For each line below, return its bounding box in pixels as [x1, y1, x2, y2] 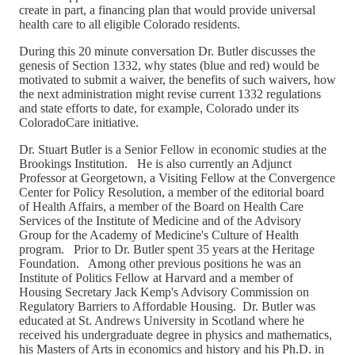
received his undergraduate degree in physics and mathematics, [19, 327, 332, 342]
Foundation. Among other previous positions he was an [19, 256, 301, 270]
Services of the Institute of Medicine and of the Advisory [19, 213, 301, 227]
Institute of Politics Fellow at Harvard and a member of [19, 270, 293, 284]
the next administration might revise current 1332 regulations [19, 86, 321, 101]
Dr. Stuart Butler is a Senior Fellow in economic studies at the [19, 142, 326, 156]
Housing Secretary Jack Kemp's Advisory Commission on [19, 284, 309, 299]
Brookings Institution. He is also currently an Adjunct [19, 156, 292, 170]
